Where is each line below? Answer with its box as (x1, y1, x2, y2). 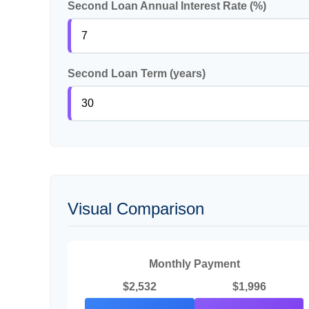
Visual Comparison (68, 199, 204, 218)
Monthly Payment (148, 257, 240, 270)
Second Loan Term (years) (68, 67, 206, 79)
